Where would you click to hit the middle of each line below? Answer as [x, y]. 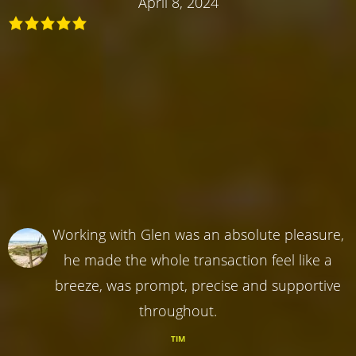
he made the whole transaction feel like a [198, 259]
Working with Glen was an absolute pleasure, [198, 234]
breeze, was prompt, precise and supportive [198, 285]
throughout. [178, 310]
